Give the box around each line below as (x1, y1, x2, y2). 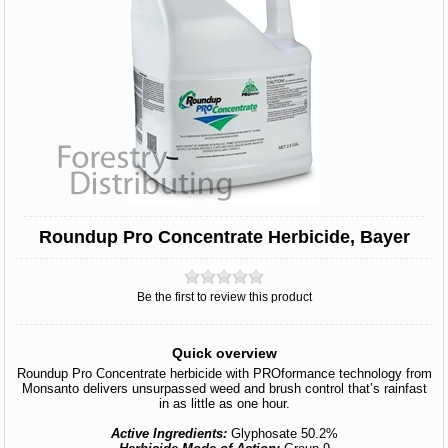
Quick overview (171, 345, 277, 361)
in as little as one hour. (158, 396, 290, 411)
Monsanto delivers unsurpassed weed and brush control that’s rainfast (21, 381, 427, 396)
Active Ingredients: (110, 426, 231, 441)
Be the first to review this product (136, 290, 312, 304)
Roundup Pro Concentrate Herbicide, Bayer (38, 227, 410, 247)
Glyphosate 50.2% (230, 426, 338, 441)
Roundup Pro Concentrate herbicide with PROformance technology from (16, 366, 432, 381)
